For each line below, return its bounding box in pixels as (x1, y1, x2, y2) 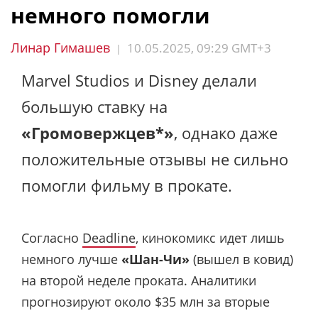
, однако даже (174, 122, 278, 143)
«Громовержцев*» (21, 122, 174, 143)
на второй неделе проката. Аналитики (21, 271, 256, 289)
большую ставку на (21, 96, 168, 117)
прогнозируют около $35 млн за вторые (21, 292, 270, 310)
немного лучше (21, 250, 121, 268)
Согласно (21, 229, 82, 246)
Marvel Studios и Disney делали (21, 70, 257, 91)
